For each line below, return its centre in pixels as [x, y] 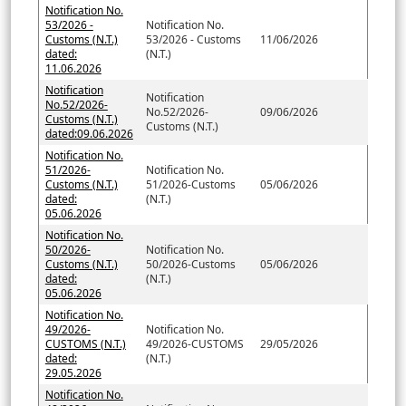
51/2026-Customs [190, 184]
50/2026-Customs [190, 264]
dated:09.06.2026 [89, 133]
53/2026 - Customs [193, 39]
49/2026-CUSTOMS [194, 343]
